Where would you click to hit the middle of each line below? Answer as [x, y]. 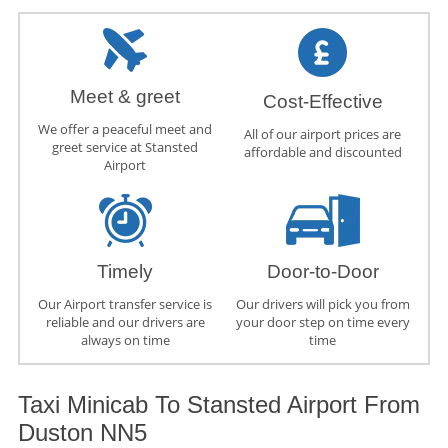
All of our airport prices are [323, 134]
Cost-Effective [322, 102]
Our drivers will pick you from [322, 304]
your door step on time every [322, 322]
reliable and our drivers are [125, 322]
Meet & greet [125, 97]
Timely [125, 272]
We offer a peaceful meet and [125, 129]
